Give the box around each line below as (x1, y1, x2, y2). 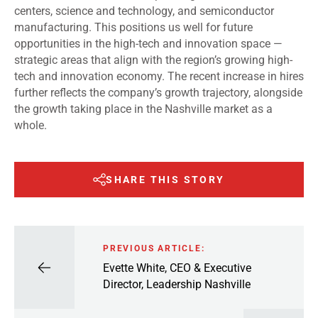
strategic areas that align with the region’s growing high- (14, 53, 292, 67)
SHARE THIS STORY (106, 174, 225, 186)
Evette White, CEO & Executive (103, 261, 251, 275)
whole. (14, 119, 47, 133)
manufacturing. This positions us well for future (14, 21, 253, 35)
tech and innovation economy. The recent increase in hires (14, 70, 304, 84)
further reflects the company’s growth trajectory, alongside (14, 86, 302, 100)
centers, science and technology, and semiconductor (14, 4, 274, 18)
